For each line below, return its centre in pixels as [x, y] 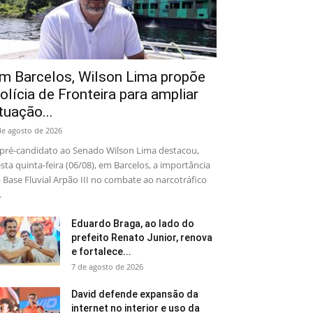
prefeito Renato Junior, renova [142, 238]
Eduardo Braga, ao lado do [133, 224]
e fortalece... [101, 252]
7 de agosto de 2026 [107, 267]
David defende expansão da [135, 294]
